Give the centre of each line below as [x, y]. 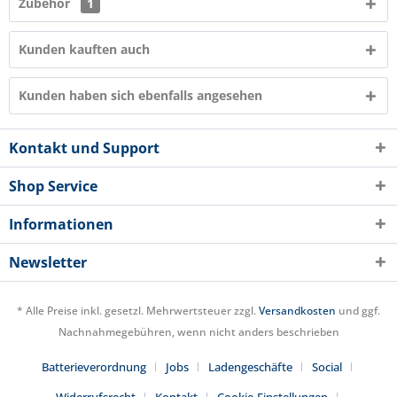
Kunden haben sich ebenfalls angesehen [140, 95]
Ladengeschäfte [250, 367]
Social [327, 367]
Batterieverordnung [94, 367]
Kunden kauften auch [84, 49]
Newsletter [48, 262]
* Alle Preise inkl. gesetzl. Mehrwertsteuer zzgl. [138, 311]
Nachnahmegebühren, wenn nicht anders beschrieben [198, 332]
